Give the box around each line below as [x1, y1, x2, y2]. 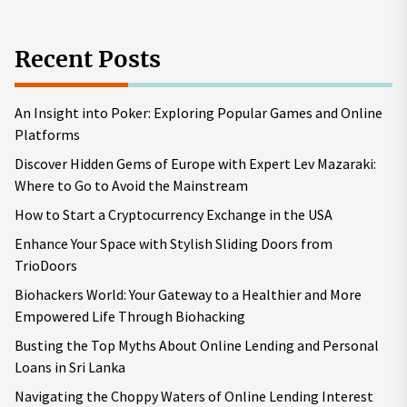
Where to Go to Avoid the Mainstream [15, 175, 248, 194]
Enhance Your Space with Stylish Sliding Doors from [15, 233, 333, 253]
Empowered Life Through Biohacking [15, 306, 245, 325]
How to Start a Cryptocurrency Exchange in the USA [15, 204, 333, 223]
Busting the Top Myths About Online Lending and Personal [15, 335, 379, 354]
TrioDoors [15, 255, 77, 274]
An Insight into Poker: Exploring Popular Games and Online [15, 103, 382, 122]
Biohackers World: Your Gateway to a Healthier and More [15, 284, 362, 303]
